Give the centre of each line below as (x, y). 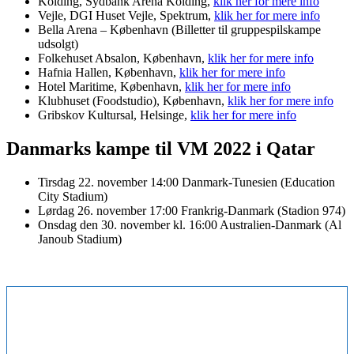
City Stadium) (73, 197)
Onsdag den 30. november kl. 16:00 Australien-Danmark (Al (190, 225)
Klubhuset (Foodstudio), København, (133, 101)
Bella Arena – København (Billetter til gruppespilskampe (179, 30)
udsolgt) (58, 44)
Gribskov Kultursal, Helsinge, (114, 115)
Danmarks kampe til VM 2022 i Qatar (161, 149)
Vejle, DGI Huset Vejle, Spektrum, (126, 16)
